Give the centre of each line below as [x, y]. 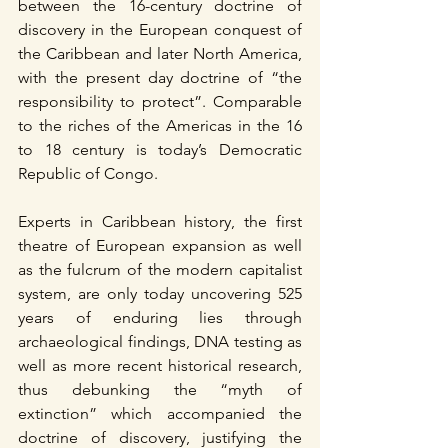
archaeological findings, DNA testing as [160, 341]
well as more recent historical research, [160, 365]
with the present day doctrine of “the [160, 77]
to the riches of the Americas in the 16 [160, 125]
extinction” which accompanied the [160, 413]
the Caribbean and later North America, [160, 53]
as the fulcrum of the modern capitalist [160, 269]
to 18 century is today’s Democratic [160, 149]
